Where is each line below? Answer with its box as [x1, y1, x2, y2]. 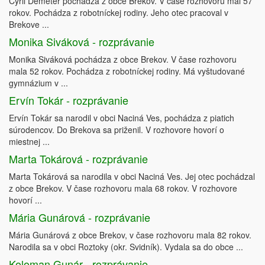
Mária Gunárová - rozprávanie [9, 209, 150, 225]
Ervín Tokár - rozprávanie [9, 92, 128, 108]
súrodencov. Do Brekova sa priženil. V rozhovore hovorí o [9, 124, 224, 135]
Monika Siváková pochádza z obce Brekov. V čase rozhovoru [9, 53, 237, 65]
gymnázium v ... [9, 77, 68, 89]
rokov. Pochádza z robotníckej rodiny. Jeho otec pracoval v [9, 7, 228, 18]
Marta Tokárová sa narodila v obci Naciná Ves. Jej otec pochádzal [9, 170, 255, 182]
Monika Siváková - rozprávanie [9, 34, 154, 49]
